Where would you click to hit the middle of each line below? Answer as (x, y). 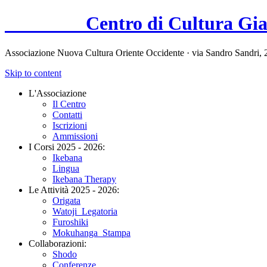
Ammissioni (75, 136)
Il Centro (69, 104)
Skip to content (33, 73)
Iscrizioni (70, 125)
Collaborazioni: (58, 243)
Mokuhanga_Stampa (91, 232)
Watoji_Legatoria (85, 211)
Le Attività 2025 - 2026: (74, 190)
